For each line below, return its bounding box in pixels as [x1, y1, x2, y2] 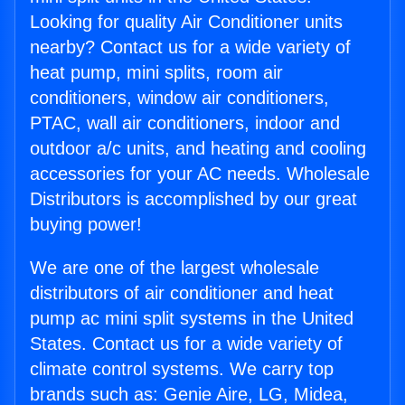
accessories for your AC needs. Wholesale [30, 164, 370, 184]
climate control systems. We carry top [30, 359, 334, 380]
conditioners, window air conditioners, [30, 88, 329, 108]
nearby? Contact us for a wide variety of [30, 37, 351, 58]
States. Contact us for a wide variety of [30, 334, 343, 354]
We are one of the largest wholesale [30, 258, 319, 278]
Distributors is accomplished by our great [30, 189, 357, 210]
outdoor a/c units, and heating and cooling [30, 138, 366, 159]
